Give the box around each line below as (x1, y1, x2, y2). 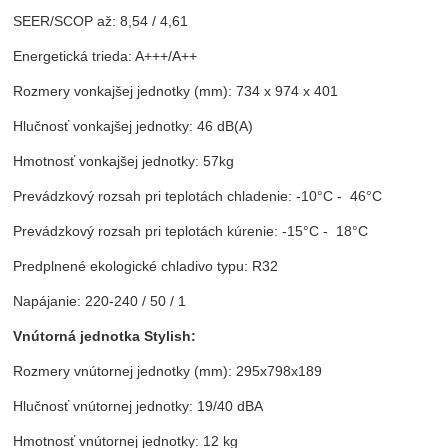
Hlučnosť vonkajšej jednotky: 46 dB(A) (13, 118, 254, 135)
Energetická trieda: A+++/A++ (13, 48, 198, 65)
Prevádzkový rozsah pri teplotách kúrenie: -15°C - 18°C (13, 223, 369, 240)
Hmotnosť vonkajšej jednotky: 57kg (13, 153, 235, 170)
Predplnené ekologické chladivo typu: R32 (13, 258, 279, 275)
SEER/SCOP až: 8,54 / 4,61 (13, 13, 189, 30)
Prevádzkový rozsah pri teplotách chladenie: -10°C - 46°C (13, 188, 383, 205)
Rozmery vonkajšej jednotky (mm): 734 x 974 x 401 (13, 83, 339, 100)
